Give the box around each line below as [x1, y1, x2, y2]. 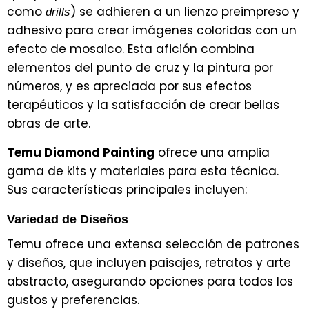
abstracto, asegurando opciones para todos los [7, 272, 293, 290]
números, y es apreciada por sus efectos [7, 77, 252, 94]
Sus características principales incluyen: [7, 181, 247, 198]
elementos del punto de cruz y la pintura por [7, 59, 273, 76]
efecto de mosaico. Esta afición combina [7, 40, 255, 57]
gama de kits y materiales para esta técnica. [7, 162, 279, 179]
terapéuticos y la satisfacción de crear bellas [7, 96, 279, 113]
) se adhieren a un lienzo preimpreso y [70, 3, 299, 20]
